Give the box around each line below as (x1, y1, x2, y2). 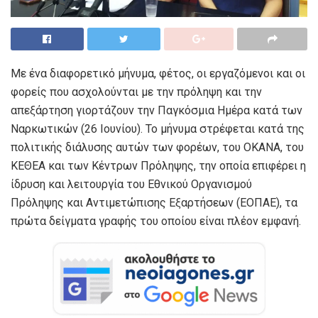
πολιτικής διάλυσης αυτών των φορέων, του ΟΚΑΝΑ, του (11, 140, 304, 154)
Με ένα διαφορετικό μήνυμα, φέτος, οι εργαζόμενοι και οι (11, 66, 305, 80)
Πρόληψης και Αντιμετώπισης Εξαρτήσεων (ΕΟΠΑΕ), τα (11, 195, 297, 209)
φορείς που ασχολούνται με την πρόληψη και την (11, 84, 262, 99)
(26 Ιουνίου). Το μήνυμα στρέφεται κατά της (81, 121, 305, 136)
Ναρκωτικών (11, 121, 78, 136)
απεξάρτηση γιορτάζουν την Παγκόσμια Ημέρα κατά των (11, 103, 302, 117)
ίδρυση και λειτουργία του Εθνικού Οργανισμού (11, 177, 252, 191)
